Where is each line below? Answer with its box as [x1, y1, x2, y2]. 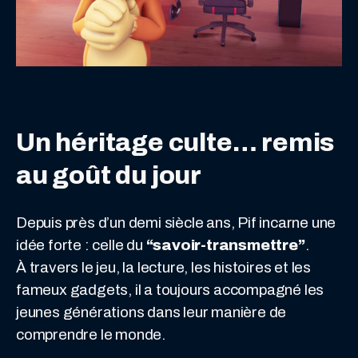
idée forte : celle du [16, 236, 146, 253]
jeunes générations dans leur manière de [16, 303, 287, 320]
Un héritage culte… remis [16, 128, 335, 157]
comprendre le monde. [16, 325, 166, 343]
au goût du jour [16, 161, 202, 189]
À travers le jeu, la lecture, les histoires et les [16, 258, 311, 276]
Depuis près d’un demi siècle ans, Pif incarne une [16, 213, 336, 231]
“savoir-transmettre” [145, 236, 305, 253]
